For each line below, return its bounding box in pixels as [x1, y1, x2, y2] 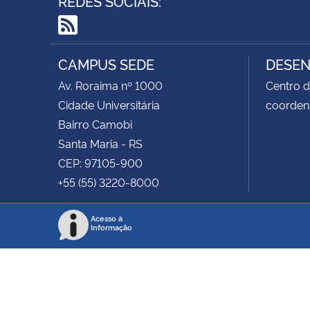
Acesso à [91, 212, 122, 224]
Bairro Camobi [58, 116, 132, 131]
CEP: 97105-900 [58, 154, 143, 170]
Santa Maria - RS [58, 135, 143, 151]
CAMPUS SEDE [58, 53, 154, 73]
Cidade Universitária [58, 96, 160, 112]
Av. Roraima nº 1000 [58, 77, 163, 93]
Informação [91, 221, 132, 232]
